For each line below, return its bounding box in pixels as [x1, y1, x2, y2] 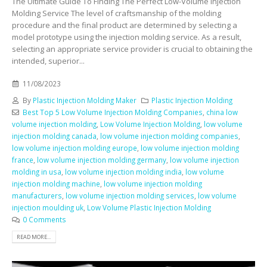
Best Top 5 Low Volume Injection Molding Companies [22, 107, 203, 117]
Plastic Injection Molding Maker [32, 95, 136, 105]
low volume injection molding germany [37, 155, 166, 165]
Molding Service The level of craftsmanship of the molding [12, 7, 221, 18]
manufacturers [12, 191, 62, 201]
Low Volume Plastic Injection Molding [87, 203, 211, 213]
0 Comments [22, 215, 66, 225]
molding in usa [12, 167, 61, 177]
